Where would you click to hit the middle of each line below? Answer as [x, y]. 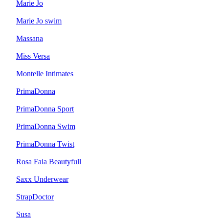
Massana [30, 38]
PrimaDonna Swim [46, 126]
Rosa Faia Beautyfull [49, 162]
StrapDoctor [35, 197]
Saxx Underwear [42, 179]
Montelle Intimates [45, 74]
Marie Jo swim [39, 21]
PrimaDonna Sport [45, 109]
